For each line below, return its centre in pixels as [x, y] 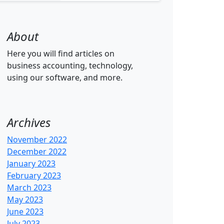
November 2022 [37, 139]
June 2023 [25, 211]
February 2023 [34, 175]
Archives [29, 122]
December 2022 [37, 151]
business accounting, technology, [70, 65]
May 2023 [25, 199]
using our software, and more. [65, 77]
